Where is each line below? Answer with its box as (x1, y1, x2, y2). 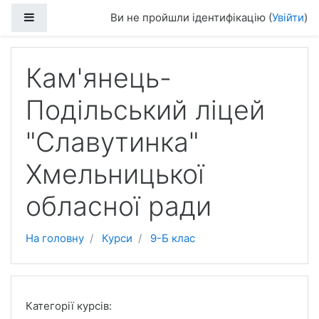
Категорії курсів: (26, 299, 112, 313)
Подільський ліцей (26, 94, 265, 126)
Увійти (272, 11, 304, 24)
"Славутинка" (26, 126, 199, 158)
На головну (26, 231, 84, 245)
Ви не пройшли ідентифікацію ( (110, 11, 272, 24)
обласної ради (26, 190, 211, 222)
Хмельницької (26, 158, 204, 190)
